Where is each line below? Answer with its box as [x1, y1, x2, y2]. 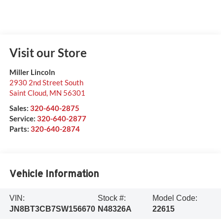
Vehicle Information [9, 168, 99, 180]
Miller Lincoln [9, 67, 55, 76]
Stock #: [97, 194, 126, 203]
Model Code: [152, 194, 198, 203]
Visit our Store [9, 45, 87, 60]
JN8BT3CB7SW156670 [9, 205, 95, 214]
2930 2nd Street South [9, 77, 83, 87]
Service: [9, 113, 37, 123]
